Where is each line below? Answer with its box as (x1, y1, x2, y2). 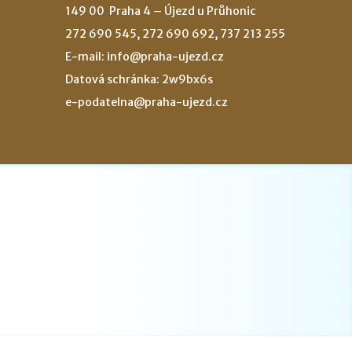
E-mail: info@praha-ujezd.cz (64, 49, 224, 64)
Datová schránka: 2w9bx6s (64, 71, 213, 86)
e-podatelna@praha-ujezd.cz (64, 94, 228, 109)
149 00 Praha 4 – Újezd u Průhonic (64, 3, 256, 18)
